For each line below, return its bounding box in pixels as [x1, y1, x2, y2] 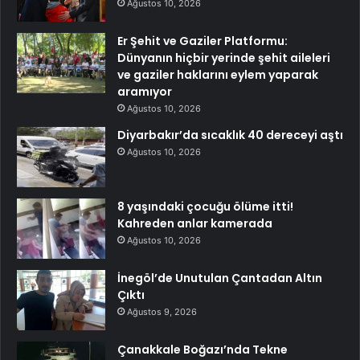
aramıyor [117, 83, 172, 100]
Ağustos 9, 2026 [127, 305, 197, 317]
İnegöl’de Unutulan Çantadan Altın [117, 269, 322, 286]
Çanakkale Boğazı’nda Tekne [117, 341, 288, 358]
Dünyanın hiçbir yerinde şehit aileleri [117, 49, 330, 66]
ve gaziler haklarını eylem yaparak [117, 66, 318, 83]
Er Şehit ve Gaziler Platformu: [117, 32, 288, 49]
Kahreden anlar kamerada [117, 215, 272, 231]
